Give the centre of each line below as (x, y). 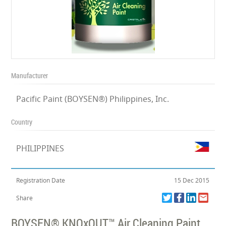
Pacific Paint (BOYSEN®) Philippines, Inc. (93, 99)
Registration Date (41, 180)
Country (22, 122)
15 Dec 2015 (192, 180)
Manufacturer (30, 75)
